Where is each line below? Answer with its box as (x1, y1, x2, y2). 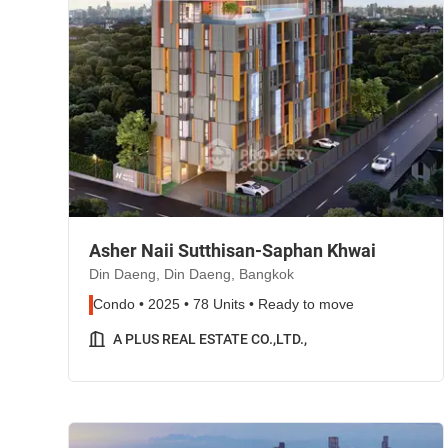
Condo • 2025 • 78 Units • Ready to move (93, 296, 354, 313)
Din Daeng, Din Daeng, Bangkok (89, 266, 294, 283)
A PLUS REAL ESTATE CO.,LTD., (113, 331, 307, 347)
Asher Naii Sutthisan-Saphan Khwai (89, 240, 376, 261)
